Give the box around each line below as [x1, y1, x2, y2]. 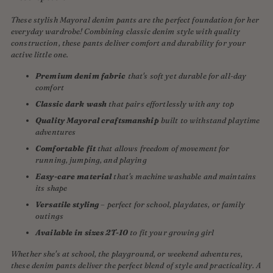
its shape [35, 183, 68, 193]
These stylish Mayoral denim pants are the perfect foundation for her [11, 15, 259, 25]
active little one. [11, 49, 69, 60]
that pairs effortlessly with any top [108, 99, 234, 109]
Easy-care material [35, 171, 112, 182]
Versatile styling [35, 199, 99, 210]
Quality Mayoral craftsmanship [35, 115, 159, 126]
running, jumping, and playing [35, 155, 147, 165]
